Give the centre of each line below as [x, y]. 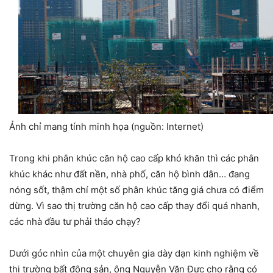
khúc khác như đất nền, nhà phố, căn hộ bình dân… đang [129, 174]
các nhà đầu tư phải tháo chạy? [75, 222]
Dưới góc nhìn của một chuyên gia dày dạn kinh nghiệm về [134, 253]
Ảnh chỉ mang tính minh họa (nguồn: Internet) [106, 127]
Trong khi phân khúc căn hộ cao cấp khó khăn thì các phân [134, 158]
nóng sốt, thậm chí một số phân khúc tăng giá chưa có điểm [136, 190]
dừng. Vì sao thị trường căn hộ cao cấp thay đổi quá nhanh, [134, 206]
